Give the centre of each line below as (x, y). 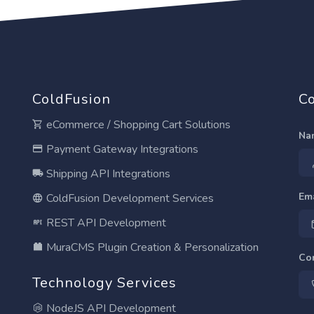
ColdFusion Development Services (129, 199)
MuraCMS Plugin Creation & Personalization (151, 248)
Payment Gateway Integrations (121, 150)
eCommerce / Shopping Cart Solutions (137, 125)
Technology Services (104, 283)
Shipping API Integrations (107, 174)
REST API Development (105, 223)
